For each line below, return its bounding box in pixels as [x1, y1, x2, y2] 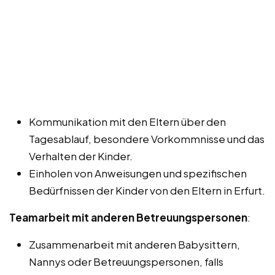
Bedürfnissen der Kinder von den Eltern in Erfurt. [29, 184, 265, 198]
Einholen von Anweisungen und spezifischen [29, 166, 247, 180]
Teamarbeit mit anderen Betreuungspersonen [9, 211, 247, 225]
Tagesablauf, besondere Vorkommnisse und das [29, 132, 265, 146]
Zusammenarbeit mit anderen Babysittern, [29, 238, 240, 252]
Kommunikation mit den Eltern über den [29, 115, 226, 129]
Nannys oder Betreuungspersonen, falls [29, 255, 223, 269]
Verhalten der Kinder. [29, 149, 133, 163]
